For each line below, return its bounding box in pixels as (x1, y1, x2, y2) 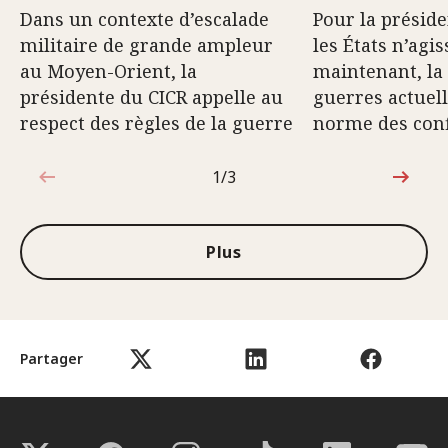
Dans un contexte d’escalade (20, 7, 269, 31)
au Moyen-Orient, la (20, 59, 197, 83)
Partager (20, 348, 83, 368)
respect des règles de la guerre (20, 111, 293, 135)
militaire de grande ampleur (20, 33, 273, 57)
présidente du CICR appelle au (20, 85, 283, 109)
